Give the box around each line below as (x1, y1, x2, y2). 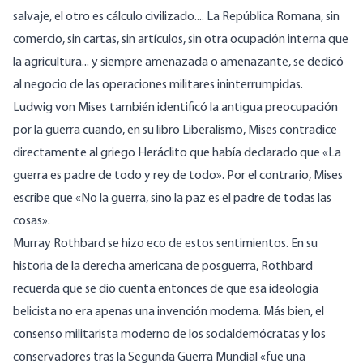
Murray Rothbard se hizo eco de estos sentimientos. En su (13, 237, 318, 251)
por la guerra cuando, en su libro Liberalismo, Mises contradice (13, 124, 337, 138)
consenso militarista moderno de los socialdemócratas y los (13, 328, 326, 342)
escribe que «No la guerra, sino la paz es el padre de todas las (13, 192, 331, 206)
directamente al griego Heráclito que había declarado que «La (13, 147, 341, 160)
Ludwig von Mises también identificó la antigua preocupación (13, 101, 338, 115)
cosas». (13, 215, 50, 228)
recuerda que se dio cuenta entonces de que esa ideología (13, 283, 318, 297)
